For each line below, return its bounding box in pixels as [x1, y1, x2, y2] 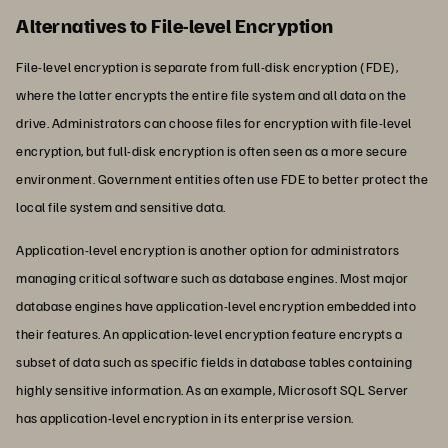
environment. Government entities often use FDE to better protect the [16, 169, 428, 187]
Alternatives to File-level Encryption [16, 11, 334, 38]
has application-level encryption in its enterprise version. [16, 408, 354, 426]
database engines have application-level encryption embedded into [16, 296, 416, 314]
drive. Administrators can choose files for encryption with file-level [16, 113, 412, 131]
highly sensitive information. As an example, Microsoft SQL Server [16, 380, 409, 398]
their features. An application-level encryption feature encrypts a [16, 324, 402, 342]
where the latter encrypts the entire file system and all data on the [16, 85, 406, 103]
